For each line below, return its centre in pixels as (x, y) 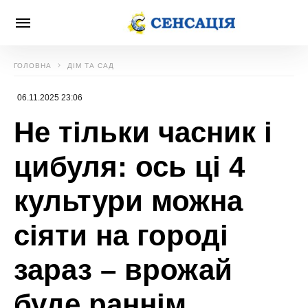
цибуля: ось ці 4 (129, 167)
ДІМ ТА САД (91, 66)
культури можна (128, 201)
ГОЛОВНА (33, 66)
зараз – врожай (123, 270)
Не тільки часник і (143, 132)
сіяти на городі (121, 235)
